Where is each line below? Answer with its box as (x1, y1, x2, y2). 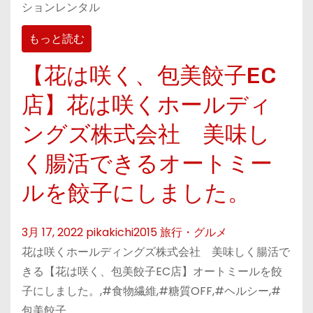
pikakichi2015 (86, 224, 157, 240)
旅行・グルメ (160, 224, 227, 240)
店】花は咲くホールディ (22, 92, 272, 118)
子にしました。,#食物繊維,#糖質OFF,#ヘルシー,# (22, 283, 281, 299)
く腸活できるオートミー (22, 150, 272, 177)
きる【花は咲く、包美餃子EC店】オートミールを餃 (22, 263, 282, 279)
